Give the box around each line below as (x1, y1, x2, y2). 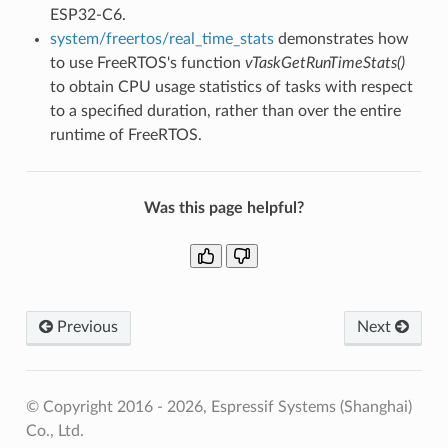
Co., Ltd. (25, 423, 84, 439)
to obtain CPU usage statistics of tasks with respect (49, 79, 413, 95)
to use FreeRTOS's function (49, 55, 245, 71)
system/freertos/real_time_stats (49, 31, 274, 47)
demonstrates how (273, 31, 409, 47)
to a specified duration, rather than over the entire (49, 103, 401, 119)
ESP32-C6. (49, 7, 126, 23)
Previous (52, 319, 118, 335)
